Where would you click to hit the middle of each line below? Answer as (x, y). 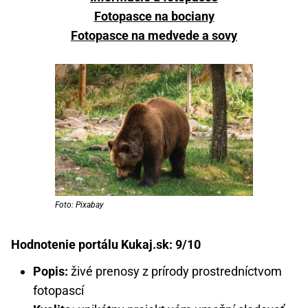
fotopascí (58, 290)
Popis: (51, 271)
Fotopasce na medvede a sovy (154, 35)
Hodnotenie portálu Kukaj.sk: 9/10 (106, 244)
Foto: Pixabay (79, 205)
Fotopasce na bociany (154, 16)
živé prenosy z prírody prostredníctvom (175, 271)
